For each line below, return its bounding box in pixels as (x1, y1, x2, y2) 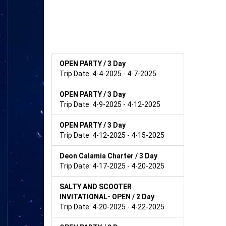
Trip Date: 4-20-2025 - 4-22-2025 (60, 202, 164, 211)
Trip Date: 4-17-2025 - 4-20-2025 (60, 161, 164, 170)
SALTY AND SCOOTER (60, 182, 132, 191)
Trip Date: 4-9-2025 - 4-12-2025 (60, 100, 160, 108)
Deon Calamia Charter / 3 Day (60, 151, 157, 160)
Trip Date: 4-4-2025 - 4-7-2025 (60, 69, 156, 78)
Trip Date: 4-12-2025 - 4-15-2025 (60, 131, 164, 139)
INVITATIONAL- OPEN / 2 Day (60, 192, 154, 201)
